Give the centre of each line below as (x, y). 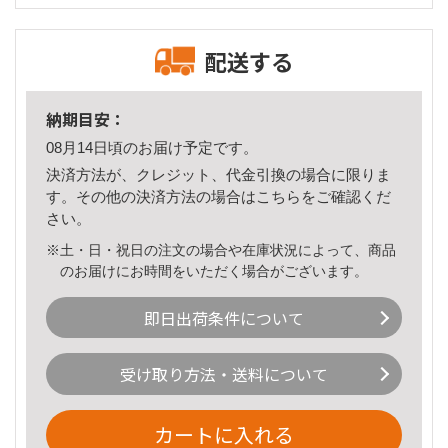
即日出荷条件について (224, 317)
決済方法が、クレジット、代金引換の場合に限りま (218, 174)
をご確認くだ (346, 196)
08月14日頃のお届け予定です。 (152, 148)
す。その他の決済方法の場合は (151, 196)
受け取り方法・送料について (224, 374)
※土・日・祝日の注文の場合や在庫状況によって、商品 (221, 249)
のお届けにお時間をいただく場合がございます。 (214, 270)
